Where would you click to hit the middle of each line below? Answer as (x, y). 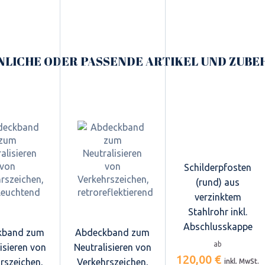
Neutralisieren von (112, 247)
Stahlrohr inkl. (218, 211)
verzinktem (218, 197)
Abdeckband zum (112, 232)
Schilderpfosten (218, 167)
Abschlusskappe (218, 226)
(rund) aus (218, 182)
